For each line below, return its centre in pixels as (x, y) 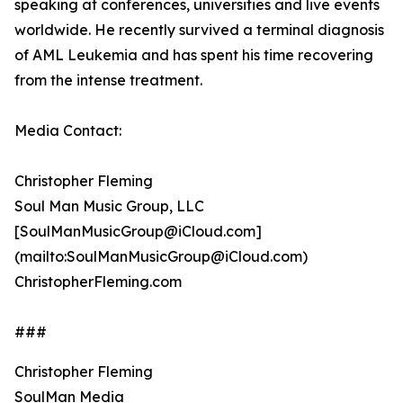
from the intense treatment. (108, 81)
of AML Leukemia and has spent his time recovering (194, 55)
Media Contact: (68, 131)
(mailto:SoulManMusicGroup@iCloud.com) (161, 257)
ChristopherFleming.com (98, 282)
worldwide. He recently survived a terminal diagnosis (199, 30)
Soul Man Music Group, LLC (109, 206)
